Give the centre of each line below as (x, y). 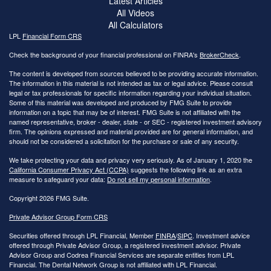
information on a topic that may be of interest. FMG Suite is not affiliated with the (125, 112)
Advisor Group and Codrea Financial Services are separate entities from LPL (122, 254)
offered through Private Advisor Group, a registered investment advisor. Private (125, 245)
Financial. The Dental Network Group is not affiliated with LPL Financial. (113, 264)
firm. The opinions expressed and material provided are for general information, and (131, 131)
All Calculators (135, 24)
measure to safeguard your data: (58, 179)
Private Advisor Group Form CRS (58, 216)
